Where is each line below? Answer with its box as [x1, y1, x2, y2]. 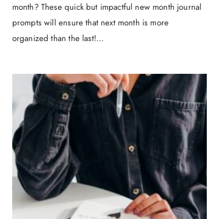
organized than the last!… [12, 32, 104, 44]
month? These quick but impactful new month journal [12, 1, 202, 13]
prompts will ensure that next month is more [12, 17, 169, 29]
